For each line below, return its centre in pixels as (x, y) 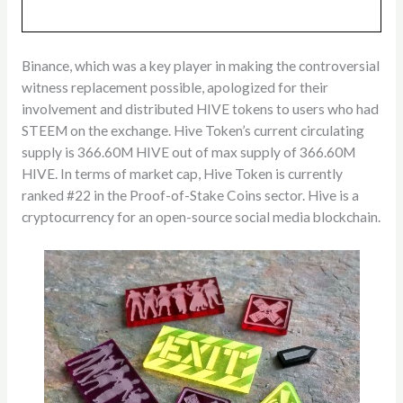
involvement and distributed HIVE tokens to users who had (200, 108)
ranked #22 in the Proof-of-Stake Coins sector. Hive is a (190, 195)
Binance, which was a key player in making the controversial (200, 65)
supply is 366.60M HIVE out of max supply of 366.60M (188, 152)
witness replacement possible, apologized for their (175, 87)
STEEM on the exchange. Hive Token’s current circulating (193, 130)
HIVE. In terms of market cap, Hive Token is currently (182, 173)
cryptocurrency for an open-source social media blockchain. (201, 216)
